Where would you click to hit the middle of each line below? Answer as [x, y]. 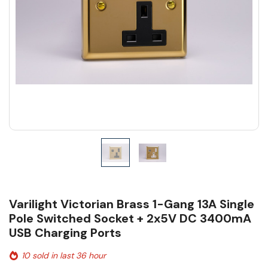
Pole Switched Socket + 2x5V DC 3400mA [130, 219]
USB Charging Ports [65, 233]
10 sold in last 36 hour [64, 256]
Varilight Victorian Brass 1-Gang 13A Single [132, 204]
